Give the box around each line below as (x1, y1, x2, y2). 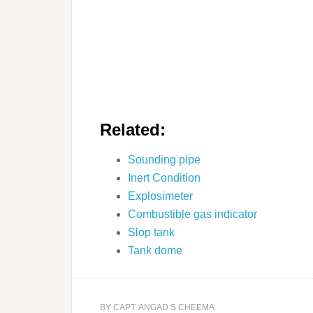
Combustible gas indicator (128, 208, 257, 220)
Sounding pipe (128, 153, 201, 166)
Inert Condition (128, 171, 201, 184)
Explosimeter (128, 189, 193, 202)
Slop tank (128, 226, 175, 238)
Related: (100, 119, 166, 139)
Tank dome (128, 244, 182, 256)
